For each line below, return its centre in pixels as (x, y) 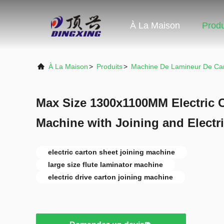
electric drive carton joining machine (110, 177)
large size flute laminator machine (105, 164)
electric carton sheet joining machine (111, 152)
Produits (109, 66)
